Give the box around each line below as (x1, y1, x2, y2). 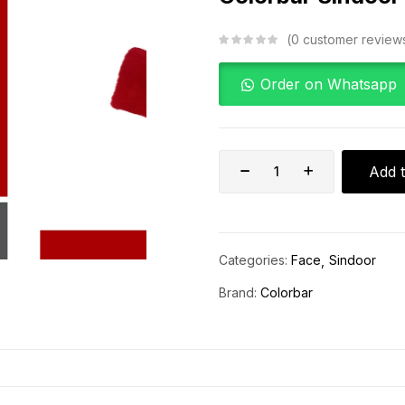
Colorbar (260, 284, 313, 300)
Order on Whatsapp (260, 74, 397, 93)
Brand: (219, 284, 260, 300)
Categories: (219, 251, 291, 268)
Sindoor (329, 251, 376, 268)
